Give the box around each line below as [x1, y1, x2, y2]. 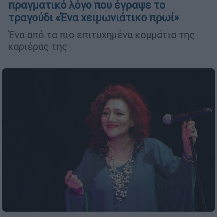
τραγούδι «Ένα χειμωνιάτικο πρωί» [8, 11, 179, 25]
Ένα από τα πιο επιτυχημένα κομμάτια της [8, 29, 195, 41]
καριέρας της [8, 40, 67, 53]
